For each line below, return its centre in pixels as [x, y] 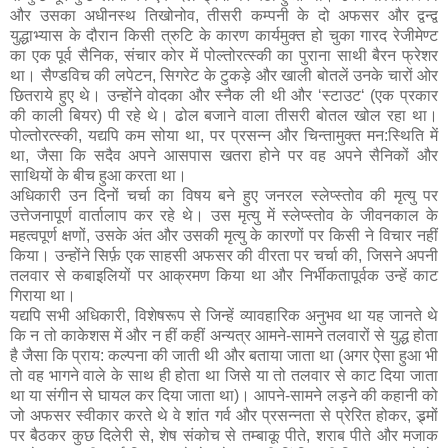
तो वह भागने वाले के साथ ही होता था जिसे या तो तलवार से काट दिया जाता [224, 375]
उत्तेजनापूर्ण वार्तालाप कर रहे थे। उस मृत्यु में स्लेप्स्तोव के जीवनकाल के [224, 215]
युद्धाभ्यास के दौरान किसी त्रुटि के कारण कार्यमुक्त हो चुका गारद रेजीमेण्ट [224, 35]
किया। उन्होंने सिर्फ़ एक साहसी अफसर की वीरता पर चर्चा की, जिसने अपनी [224, 255]
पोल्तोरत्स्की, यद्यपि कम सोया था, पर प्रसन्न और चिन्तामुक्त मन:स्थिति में [224, 135]
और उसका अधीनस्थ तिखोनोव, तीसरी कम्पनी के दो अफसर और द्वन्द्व [224, 15]
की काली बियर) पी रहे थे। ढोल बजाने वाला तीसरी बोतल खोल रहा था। [224, 115]
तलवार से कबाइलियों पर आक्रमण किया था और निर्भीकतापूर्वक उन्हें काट [224, 275]
